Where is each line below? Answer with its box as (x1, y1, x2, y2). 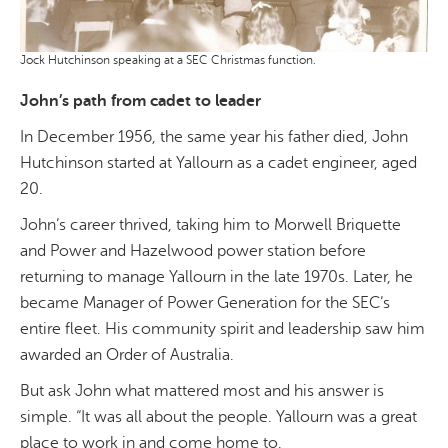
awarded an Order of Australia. (20, 346, 234, 365)
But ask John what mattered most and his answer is (20, 382, 384, 401)
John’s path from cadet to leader (20, 92, 261, 111)
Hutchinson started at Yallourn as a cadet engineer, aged (20, 154, 417, 173)
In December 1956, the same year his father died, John (20, 128, 408, 147)
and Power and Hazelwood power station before (20, 242, 366, 261)
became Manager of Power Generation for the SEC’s (20, 294, 390, 313)
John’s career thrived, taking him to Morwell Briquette (20, 216, 401, 235)
